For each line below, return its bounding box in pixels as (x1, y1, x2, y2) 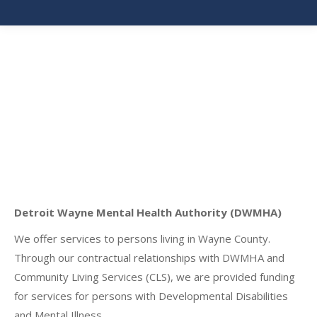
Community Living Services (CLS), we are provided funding (14, 270, 295, 284)
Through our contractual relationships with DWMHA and (14, 250, 284, 265)
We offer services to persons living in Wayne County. (14, 231, 270, 246)
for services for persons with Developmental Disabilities (14, 289, 288, 303)
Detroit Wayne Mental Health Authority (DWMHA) (14, 205, 282, 219)
